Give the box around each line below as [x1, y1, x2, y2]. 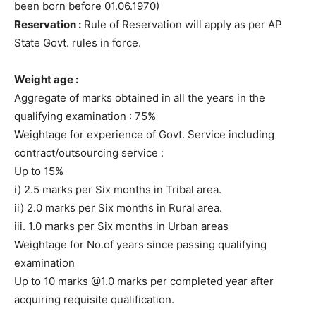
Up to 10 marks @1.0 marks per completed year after [14, 274, 274, 288]
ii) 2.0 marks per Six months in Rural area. [14, 200, 222, 214]
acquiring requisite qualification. [14, 292, 174, 306]
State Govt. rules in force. [14, 35, 141, 49]
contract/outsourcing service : [14, 145, 164, 159]
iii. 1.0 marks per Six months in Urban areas [14, 219, 229, 233]
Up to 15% [14, 164, 63, 178]
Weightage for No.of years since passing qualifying [14, 237, 267, 251]
